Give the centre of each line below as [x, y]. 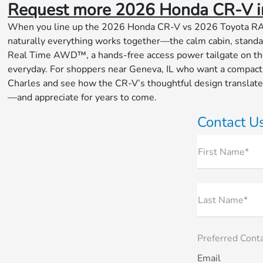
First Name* [223, 152]
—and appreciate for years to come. [82, 98]
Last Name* [223, 200]
